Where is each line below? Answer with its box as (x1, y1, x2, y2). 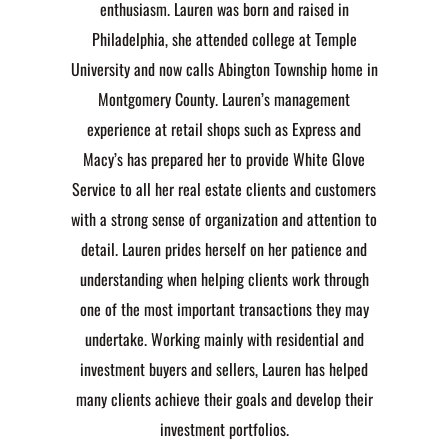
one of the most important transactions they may (79, 297, 369, 321)
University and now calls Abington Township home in (70, 57, 378, 81)
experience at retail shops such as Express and (87, 117, 361, 141)
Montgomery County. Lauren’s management (98, 87, 350, 111)
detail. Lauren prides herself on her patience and (81, 237, 367, 261)
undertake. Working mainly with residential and (84, 327, 364, 351)
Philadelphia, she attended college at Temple (91, 27, 357, 51)
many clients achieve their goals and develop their (75, 387, 373, 411)
